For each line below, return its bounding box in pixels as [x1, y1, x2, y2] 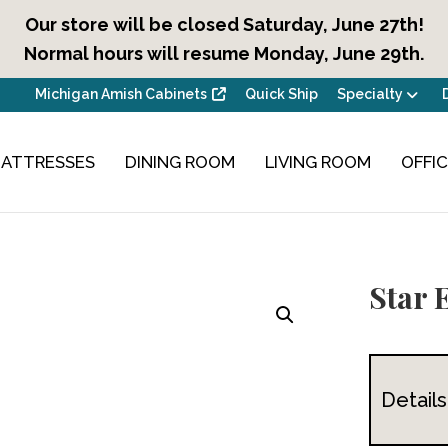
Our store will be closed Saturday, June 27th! [24, 14, 424, 35]
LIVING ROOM [265, 151, 372, 172]
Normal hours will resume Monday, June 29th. [24, 43, 424, 64]
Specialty [336, 86, 403, 102]
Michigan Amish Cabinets [35, 86, 208, 102]
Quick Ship [244, 86, 318, 102]
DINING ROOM [125, 151, 236, 172]
